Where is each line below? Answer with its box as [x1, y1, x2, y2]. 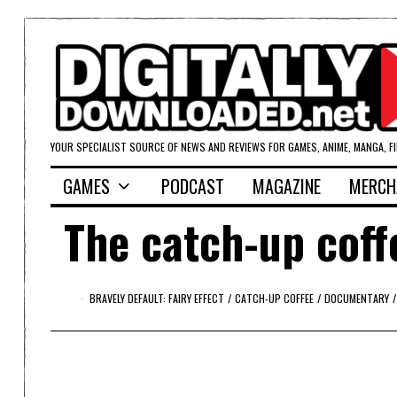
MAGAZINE [253, 173, 321, 200]
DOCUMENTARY [323, 291, 389, 307]
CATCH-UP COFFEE [234, 291, 314, 307]
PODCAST [161, 173, 224, 200]
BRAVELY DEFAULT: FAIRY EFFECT [89, 291, 224, 307]
